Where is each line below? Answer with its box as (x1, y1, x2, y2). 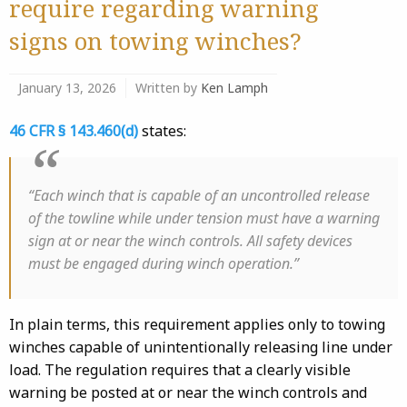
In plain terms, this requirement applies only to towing (9, 314, 385, 334)
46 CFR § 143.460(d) (9, 121, 138, 141)
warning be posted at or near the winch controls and (9, 382, 367, 402)
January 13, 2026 (18, 79, 116, 96)
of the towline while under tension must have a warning (28, 208, 380, 228)
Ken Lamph (201, 79, 268, 96)
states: (138, 121, 186, 141)
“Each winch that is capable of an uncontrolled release (28, 185, 370, 205)
